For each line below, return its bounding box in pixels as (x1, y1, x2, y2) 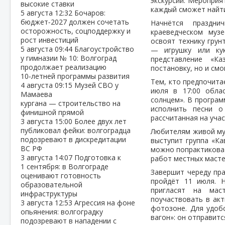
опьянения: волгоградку (21, 207, 103, 216)
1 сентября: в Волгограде (21, 162, 108, 171)
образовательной (21, 180, 82, 189)
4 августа (21, 80, 55, 90)
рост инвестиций (21, 35, 78, 45)
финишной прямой (21, 107, 84, 117)
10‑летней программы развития (21, 71, 130, 81)
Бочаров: (74, 8, 105, 18)
